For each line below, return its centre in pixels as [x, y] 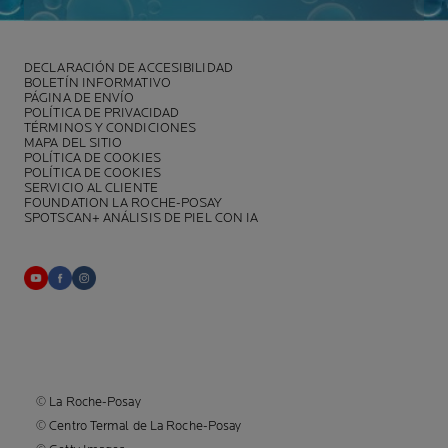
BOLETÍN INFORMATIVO [97, 83]
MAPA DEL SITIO [73, 143]
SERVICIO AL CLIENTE [91, 188]
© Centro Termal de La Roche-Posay [139, 426]
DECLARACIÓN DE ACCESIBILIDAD [128, 68]
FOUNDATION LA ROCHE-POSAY [123, 203]
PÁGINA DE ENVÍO [79, 98]
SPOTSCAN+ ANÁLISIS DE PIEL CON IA [141, 218]
